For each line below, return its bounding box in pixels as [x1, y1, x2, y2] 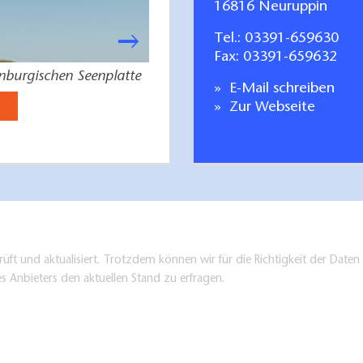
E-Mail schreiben [225, 81, 335, 96]
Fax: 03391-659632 [214, 49, 337, 65]
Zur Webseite [225, 100, 315, 115]
